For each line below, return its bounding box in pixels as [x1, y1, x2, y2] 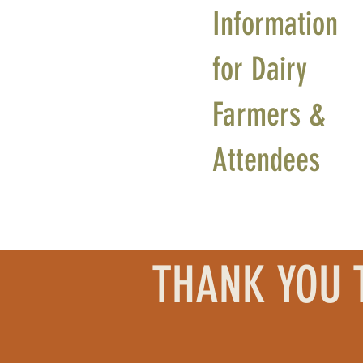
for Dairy [212, 50, 307, 88]
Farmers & [212, 96, 326, 134]
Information [212, 5, 338, 43]
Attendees [212, 141, 320, 179]
